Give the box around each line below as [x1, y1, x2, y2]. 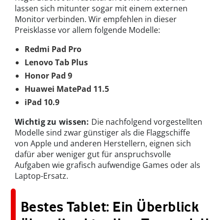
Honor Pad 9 [25, 70, 72, 82]
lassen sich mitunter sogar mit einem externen [15, 3, 188, 14]
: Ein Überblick [106, 198, 199, 216]
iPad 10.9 [25, 97, 59, 108]
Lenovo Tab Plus [25, 57, 88, 68]
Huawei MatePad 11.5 [25, 83, 109, 95]
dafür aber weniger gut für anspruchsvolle [15, 149, 171, 160]
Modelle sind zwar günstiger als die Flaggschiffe [15, 127, 190, 138]
